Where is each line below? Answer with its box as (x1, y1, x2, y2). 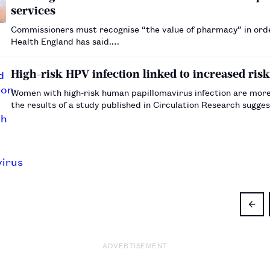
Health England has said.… (11, 34, 119, 47)
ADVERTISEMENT (102, 239, 168, 251)
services (11, 3, 55, 17)
